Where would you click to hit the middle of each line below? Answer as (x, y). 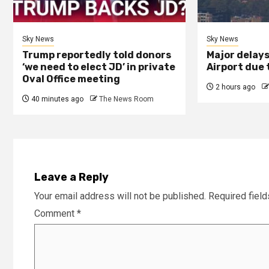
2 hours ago (234, 87)
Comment (56, 213)
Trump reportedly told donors (97, 55)
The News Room (126, 99)
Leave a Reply (71, 177)
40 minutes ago (56, 99)
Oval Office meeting (71, 79)
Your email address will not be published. (120, 196)
